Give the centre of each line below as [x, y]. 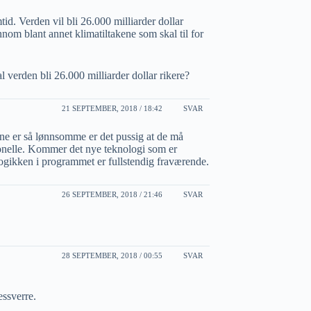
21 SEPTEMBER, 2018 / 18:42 [112, 108]
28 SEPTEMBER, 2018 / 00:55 [112, 255]
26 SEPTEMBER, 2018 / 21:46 [112, 194]
